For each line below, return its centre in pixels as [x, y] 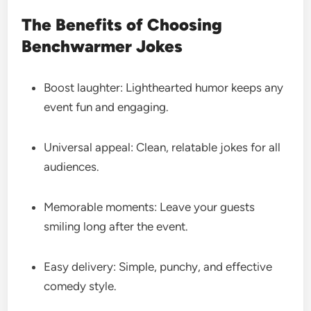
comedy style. [82, 286]
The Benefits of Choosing [122, 24]
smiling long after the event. [118, 226]
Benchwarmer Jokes [102, 46]
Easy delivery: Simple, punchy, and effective [158, 266]
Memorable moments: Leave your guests [150, 207]
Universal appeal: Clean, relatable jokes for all [162, 147]
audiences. [73, 166]
